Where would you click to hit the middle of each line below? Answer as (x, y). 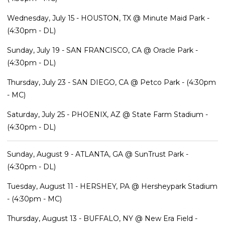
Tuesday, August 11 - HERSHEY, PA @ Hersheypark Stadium (112, 186)
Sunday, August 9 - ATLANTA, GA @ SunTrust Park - (98, 154)
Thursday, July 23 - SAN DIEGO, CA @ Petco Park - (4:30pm (111, 82)
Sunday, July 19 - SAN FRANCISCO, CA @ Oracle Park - (102, 50)
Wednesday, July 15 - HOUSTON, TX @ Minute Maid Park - (108, 18)
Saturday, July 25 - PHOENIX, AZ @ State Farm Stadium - (107, 114)
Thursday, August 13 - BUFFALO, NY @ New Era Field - (102, 218)
